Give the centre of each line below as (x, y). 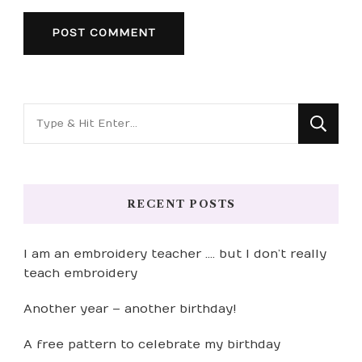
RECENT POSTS (181, 204)
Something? (67, 161)
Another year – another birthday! (130, 309)
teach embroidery (80, 274)
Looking (52, 114)
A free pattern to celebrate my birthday (152, 345)
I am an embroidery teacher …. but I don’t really (175, 254)
